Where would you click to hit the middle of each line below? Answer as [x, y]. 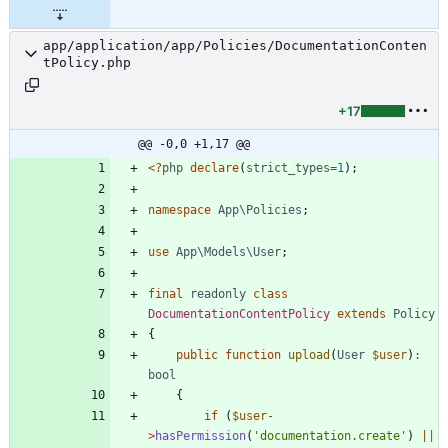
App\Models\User [228, 251]
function [253, 354]
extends [361, 313]
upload [309, 354]
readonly [218, 293]
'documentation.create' [330, 435]
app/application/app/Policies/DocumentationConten [235, 45]
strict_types [288, 167]
